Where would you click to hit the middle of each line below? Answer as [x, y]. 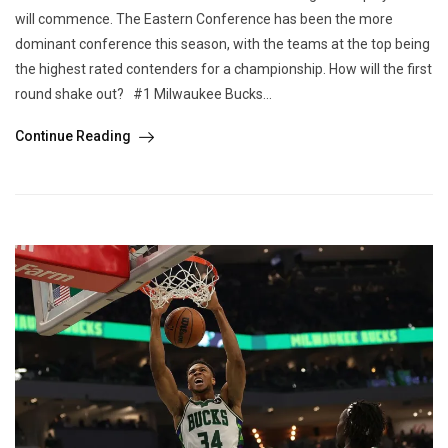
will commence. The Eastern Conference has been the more [204, 19]
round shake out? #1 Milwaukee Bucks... [143, 94]
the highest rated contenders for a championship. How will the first [223, 69]
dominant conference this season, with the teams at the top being [222, 44]
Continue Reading [74, 136]
